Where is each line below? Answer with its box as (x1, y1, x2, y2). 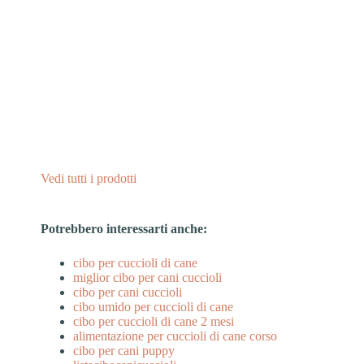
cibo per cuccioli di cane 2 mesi (73, 314, 234, 328)
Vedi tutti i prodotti (41, 171, 136, 185)
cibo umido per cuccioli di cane (73, 299, 233, 314)
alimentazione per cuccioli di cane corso (73, 328, 277, 343)
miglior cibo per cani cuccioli (73, 270, 222, 284)
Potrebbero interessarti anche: (41, 221, 207, 236)
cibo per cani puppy (73, 343, 175, 357)
